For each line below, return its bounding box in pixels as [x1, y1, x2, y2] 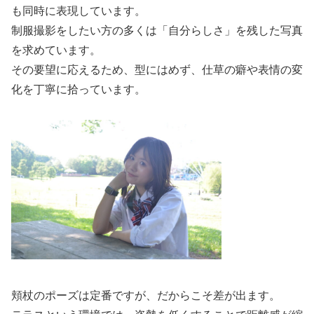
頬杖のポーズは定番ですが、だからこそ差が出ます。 [11, 289, 280, 301]
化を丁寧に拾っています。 [11, 83, 146, 96]
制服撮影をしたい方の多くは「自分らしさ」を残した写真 [11, 25, 303, 37]
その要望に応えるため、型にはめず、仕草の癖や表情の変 [11, 64, 303, 76]
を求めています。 [11, 44, 101, 57]
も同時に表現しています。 [11, 5, 146, 18]
